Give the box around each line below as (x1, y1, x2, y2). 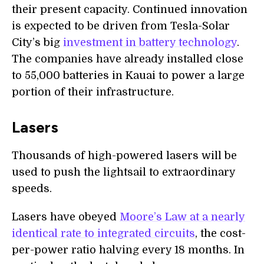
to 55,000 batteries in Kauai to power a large (12, 70, 245, 81)
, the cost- (195, 227, 246, 239)
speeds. (12, 183, 52, 194)
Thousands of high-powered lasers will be (12, 150, 237, 161)
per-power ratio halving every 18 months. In (12, 244, 245, 256)
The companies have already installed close (12, 53, 243, 65)
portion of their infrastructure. (12, 86, 174, 98)
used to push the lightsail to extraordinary (12, 166, 235, 178)
